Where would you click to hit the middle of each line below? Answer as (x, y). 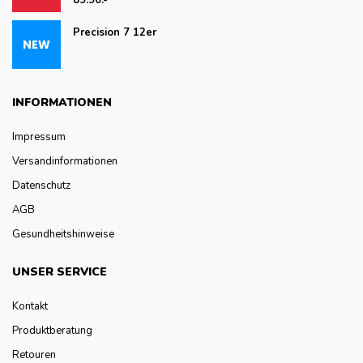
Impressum (39, 137)
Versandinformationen (65, 161)
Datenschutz (41, 185)
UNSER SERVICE (60, 271)
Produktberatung (52, 330)
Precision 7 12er (115, 32)
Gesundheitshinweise (63, 234)
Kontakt (30, 306)
